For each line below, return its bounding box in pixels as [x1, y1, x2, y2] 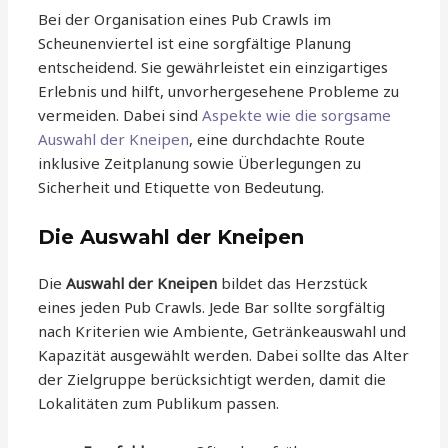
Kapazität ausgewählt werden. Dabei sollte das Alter [38, 345, 410, 366]
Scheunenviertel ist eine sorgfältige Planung [38, 33, 352, 54]
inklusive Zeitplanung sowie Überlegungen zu [38, 153, 362, 174]
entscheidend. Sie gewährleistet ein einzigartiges [38, 57, 389, 78]
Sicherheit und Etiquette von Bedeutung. [38, 177, 325, 198]
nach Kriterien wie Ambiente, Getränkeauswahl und [38, 321, 407, 342]
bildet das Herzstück [217, 273, 369, 294]
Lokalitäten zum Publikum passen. [38, 393, 280, 414]
